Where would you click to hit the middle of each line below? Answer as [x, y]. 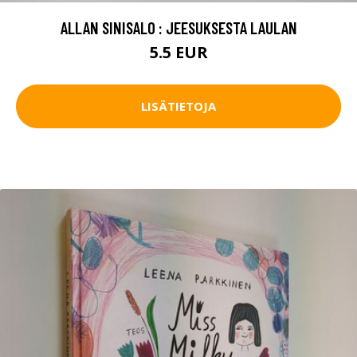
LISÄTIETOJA [178, 106]
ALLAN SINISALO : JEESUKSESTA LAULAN [178, 27]
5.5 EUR [178, 52]
